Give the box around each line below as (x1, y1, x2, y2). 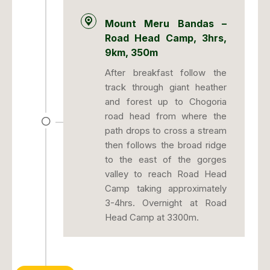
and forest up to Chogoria (105, 96, 227, 108)
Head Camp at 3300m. (105, 212, 199, 224)
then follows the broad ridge (105, 139, 227, 151)
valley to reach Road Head (105, 168, 227, 180)
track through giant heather (105, 81, 227, 93)
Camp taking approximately (105, 183, 227, 195)
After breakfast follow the (105, 67, 227, 79)
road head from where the (105, 110, 227, 122)
